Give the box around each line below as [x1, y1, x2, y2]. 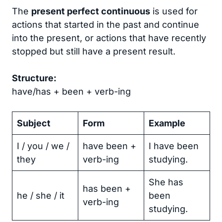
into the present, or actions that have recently [12, 33, 206, 44]
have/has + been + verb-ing [12, 86, 131, 97]
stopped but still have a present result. [12, 46, 175, 57]
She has [149, 177, 183, 188]
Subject [17, 118, 51, 129]
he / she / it [17, 190, 64, 201]
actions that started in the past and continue [12, 19, 199, 30]
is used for [150, 6, 198, 17]
